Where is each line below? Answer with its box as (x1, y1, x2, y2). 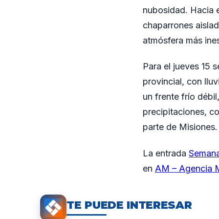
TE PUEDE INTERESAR (66, 198, 192, 212)
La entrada (143, 148, 189, 158)
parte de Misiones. (143, 122, 218, 132)
